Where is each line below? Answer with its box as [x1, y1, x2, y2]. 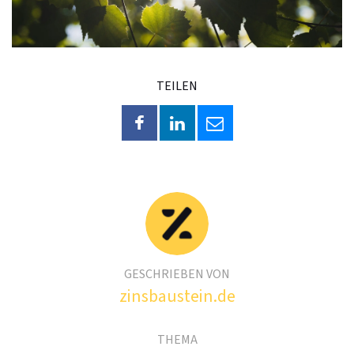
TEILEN [156, 77, 198, 95]
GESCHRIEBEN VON [124, 265, 230, 283]
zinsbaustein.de [119, 283, 235, 309]
